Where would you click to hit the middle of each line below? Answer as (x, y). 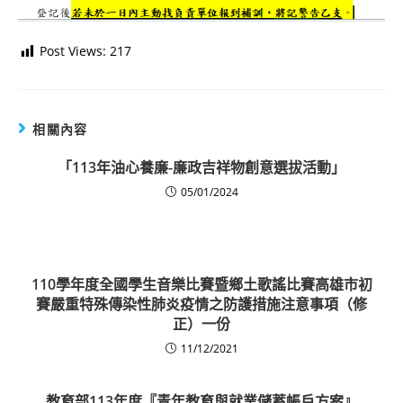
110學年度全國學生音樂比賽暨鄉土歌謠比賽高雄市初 (201, 285)
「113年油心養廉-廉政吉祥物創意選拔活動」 (201, 168)
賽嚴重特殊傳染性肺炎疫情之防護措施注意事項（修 (201, 304)
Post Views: (73, 51)
